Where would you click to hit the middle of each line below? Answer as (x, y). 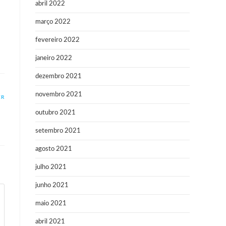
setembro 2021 (58, 131)
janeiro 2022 (54, 58)
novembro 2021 (59, 95)
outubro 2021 (55, 113)
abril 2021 (50, 222)
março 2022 (53, 22)
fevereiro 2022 (58, 40)
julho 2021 (51, 167)
